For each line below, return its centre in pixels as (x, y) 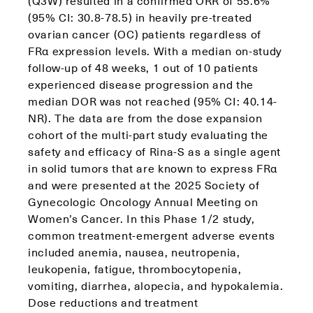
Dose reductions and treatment (113, 302)
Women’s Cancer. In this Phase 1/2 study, (141, 218)
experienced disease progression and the (141, 84)
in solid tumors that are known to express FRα (153, 168)
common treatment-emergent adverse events (152, 235)
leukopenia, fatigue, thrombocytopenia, (135, 268)
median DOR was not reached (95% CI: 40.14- (153, 101)
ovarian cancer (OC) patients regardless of (145, 34)
